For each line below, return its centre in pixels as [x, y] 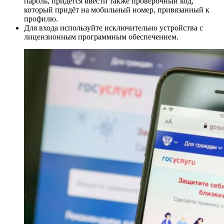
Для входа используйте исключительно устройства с [113, 28]
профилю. [41, 19]
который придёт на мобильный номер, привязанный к [117, 10]
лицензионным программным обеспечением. [101, 37]
